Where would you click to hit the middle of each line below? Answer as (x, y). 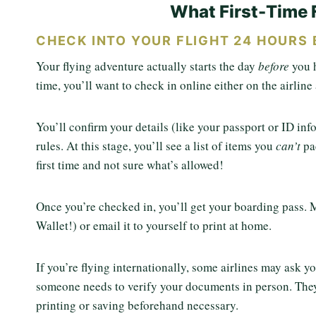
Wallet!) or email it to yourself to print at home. (156, 226)
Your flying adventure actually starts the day (147, 66)
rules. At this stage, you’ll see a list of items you (156, 146)
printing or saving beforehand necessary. (139, 305)
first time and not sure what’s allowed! (132, 165)
